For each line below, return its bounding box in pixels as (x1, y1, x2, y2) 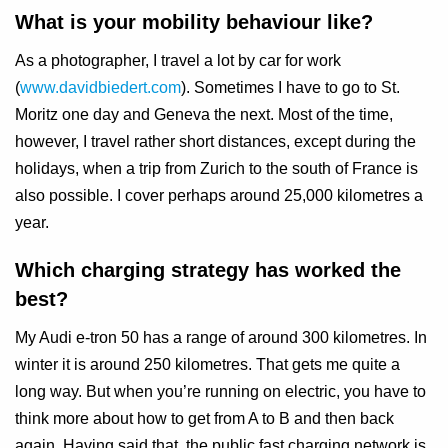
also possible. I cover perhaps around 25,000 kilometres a (15, 187, 423, 205)
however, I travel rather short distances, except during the (15, 133, 416, 151)
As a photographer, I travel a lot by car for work (15, 52, 341, 70)
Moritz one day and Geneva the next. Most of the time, (15, 106, 393, 124)
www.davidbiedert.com (20, 79, 181, 97)
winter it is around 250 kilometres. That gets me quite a (15, 356, 400, 374)
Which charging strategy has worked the (15, 259, 401, 282)
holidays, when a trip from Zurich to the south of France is (15, 160, 418, 178)
